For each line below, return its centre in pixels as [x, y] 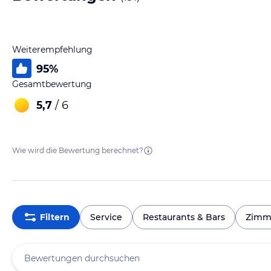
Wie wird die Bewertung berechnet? [78, 150]
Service [106, 217]
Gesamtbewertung [52, 84]
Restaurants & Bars [184, 217]
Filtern [54, 217]
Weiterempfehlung [52, 50]
